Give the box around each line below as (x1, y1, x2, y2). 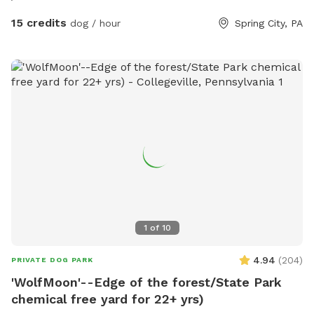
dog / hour (67, 17, 121, 29)
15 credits (11, 15, 67, 29)
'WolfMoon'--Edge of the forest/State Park (11, 275, 282, 290)
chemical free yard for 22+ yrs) (11, 292, 204, 307)
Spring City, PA (235, 17, 303, 29)
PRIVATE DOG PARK (11, 256, 93, 264)
